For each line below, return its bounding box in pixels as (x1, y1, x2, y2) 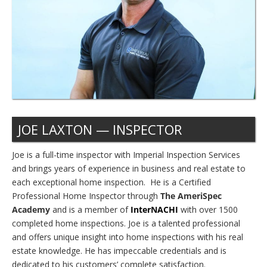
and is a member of (50, 203, 131, 215)
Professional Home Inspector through (12, 190, 160, 201)
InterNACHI (131, 203, 178, 215)
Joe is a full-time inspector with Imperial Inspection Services (12, 148, 240, 160)
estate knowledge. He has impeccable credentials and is (12, 244, 226, 256)
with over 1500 (178, 203, 238, 215)
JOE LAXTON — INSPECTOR (18, 120, 182, 138)
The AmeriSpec (160, 190, 222, 201)
